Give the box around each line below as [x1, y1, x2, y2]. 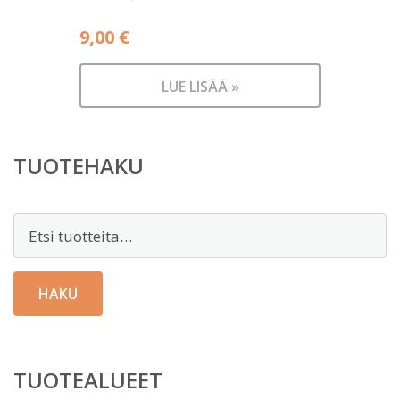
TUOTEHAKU [13, 151, 144, 181]
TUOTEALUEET [13, 365, 162, 396]
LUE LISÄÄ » [161, 77, 239, 97]
